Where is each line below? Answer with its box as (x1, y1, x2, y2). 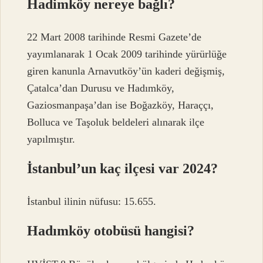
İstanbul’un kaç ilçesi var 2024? (27, 161, 218, 177)
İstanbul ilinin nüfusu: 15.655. (27, 195, 157, 208)
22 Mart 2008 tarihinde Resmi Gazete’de (27, 31, 202, 43)
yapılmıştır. (27, 133, 76, 146)
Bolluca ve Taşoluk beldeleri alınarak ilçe (27, 116, 205, 129)
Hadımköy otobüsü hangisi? (27, 223, 195, 239)
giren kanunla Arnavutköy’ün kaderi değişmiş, (27, 65, 225, 77)
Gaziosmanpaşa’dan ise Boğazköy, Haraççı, (27, 99, 214, 112)
